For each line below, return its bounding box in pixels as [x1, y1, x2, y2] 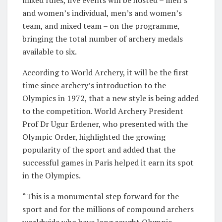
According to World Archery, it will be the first [22, 67, 189, 78]
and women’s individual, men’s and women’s [22, 7, 182, 19]
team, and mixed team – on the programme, [22, 20, 179, 32]
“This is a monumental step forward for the [22, 191, 179, 202]
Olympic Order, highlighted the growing [22, 131, 166, 143]
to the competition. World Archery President [22, 106, 183, 117]
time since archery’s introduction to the [22, 80, 166, 91]
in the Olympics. [22, 170, 81, 181]
